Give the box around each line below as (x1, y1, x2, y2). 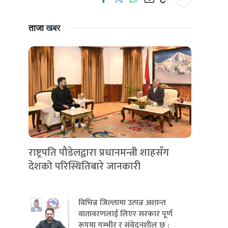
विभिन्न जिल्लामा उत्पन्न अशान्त (78, 196, 166, 210)
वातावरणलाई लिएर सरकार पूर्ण (78, 207, 173, 221)
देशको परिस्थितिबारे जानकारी (28, 158, 140, 175)
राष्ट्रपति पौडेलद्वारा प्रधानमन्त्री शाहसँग (28, 144, 169, 161)
